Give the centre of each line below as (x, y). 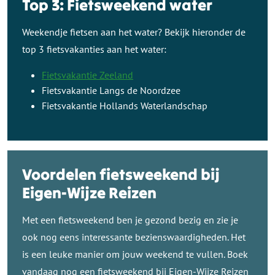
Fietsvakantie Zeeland (87, 75)
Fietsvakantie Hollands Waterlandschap (125, 105)
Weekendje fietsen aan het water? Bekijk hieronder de (134, 32)
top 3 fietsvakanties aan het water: (94, 49)
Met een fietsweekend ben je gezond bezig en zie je (130, 219)
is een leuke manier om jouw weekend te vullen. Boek (135, 254)
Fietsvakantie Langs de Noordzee (111, 90)
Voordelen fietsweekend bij (121, 174)
